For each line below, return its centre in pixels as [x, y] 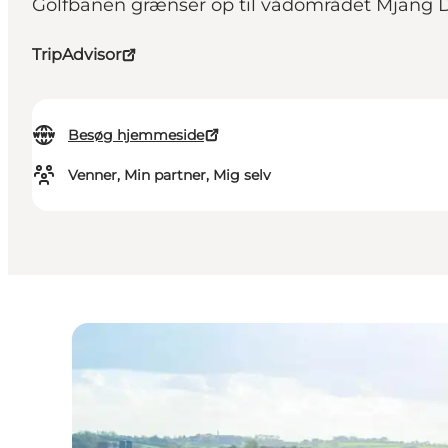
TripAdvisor [76, 55]
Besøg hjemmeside [136, 135]
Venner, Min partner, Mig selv [169, 175]
